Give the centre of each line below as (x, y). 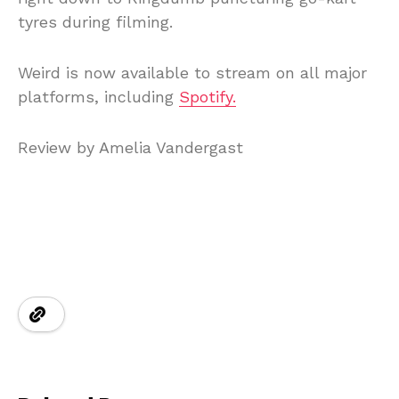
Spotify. (208, 97)
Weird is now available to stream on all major (192, 73)
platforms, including (98, 97)
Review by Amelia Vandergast (130, 147)
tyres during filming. (95, 22)
